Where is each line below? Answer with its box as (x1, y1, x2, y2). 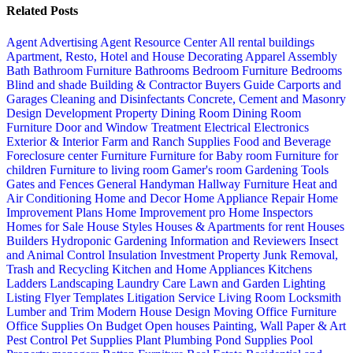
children (6, 162, 50, 176)
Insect (309, 233, 338, 247)
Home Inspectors (229, 205, 313, 219)
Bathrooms (135, 63, 192, 77)
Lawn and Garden (189, 276, 283, 290)
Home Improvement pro (106, 205, 229, 219)
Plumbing (164, 333, 215, 347)
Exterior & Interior (6, 134, 102, 148)
